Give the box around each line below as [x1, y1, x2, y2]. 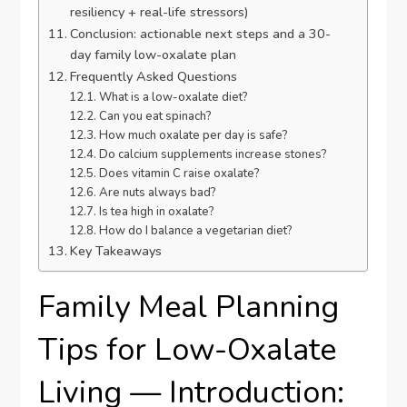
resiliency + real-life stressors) [70, 3, 250, 22]
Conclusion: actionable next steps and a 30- [70, 25, 332, 44]
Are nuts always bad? [98, 184, 216, 202]
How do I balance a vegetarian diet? [98, 223, 293, 240]
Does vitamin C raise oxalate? [98, 165, 260, 183]
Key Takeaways [70, 242, 163, 261]
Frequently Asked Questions [70, 67, 238, 86]
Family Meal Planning [38, 286, 340, 329]
